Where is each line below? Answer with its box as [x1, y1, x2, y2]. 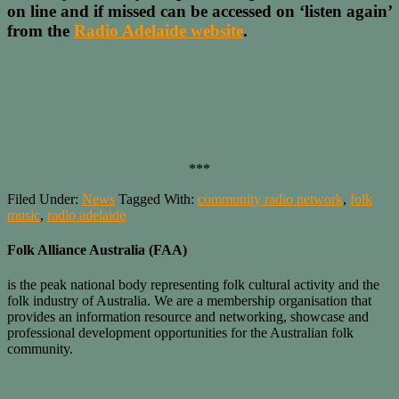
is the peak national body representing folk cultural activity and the [7, 277, 379, 293]
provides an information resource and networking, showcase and [7, 309, 369, 325]
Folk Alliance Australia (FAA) [7, 242, 187, 258]
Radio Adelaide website [74, 21, 243, 41]
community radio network [198, 191, 343, 207]
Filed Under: [7, 191, 82, 207]
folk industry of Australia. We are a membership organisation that [7, 293, 371, 309]
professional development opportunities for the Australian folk [7, 325, 354, 341]
